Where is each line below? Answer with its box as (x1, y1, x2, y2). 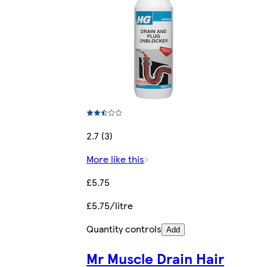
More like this (86, 152, 144, 166)
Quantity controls (86, 222, 162, 236)
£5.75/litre (86, 198, 133, 213)
